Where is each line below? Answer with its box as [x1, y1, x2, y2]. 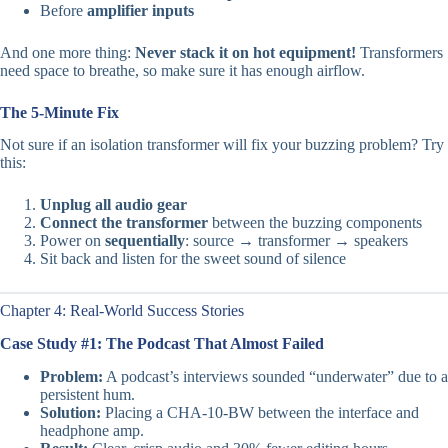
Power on [40, 232, 105, 250]
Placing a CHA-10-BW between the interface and [101, 404, 419, 421]
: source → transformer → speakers [185, 232, 408, 250]
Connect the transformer [40, 214, 208, 232]
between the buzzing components [208, 214, 422, 232]
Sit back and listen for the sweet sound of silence [40, 250, 346, 268]
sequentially [105, 232, 185, 250]
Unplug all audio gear [40, 196, 187, 214]
